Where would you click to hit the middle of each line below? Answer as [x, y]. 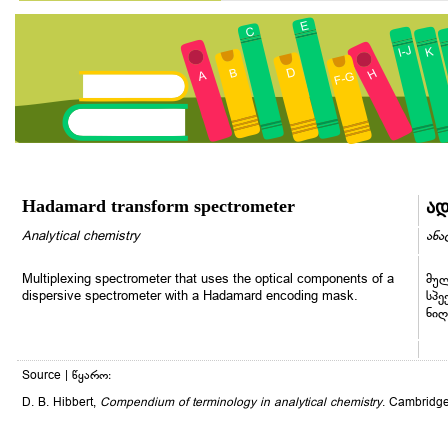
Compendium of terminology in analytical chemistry [241, 402]
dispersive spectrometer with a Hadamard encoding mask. [190, 296]
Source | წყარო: [66, 375]
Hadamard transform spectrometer [158, 205]
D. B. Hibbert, [61, 402]
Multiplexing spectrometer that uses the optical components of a [208, 279]
